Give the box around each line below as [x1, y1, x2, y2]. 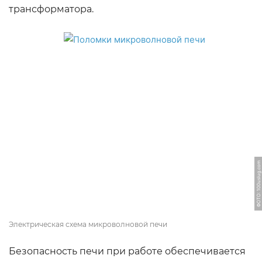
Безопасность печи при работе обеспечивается [9, 246, 246, 257]
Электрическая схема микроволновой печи [9, 220, 167, 229]
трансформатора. [9, 4, 94, 15]
